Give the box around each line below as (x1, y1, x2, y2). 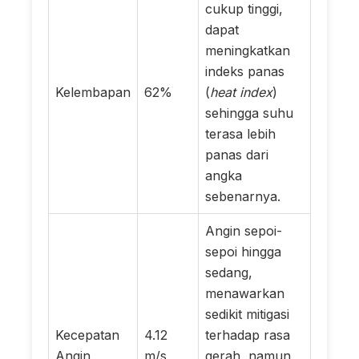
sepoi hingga (205, 243, 281, 260)
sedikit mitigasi (205, 305, 289, 322)
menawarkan (205, 284, 284, 301)
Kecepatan (55, 326, 119, 343)
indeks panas (205, 63, 284, 79)
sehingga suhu (205, 104, 293, 121)
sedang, (205, 264, 252, 280)
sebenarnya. (205, 188, 280, 204)
